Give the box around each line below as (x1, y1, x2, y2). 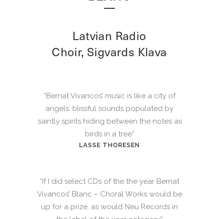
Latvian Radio (72, 26, 147, 44)
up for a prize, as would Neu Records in (41, 202, 178, 212)
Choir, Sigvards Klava (52, 43, 167, 61)
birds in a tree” (85, 130, 134, 139)
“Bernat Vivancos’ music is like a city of (44, 91, 175, 101)
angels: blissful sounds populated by (45, 104, 174, 113)
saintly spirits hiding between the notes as (37, 117, 182, 126)
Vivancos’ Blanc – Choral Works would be (37, 190, 182, 199)
